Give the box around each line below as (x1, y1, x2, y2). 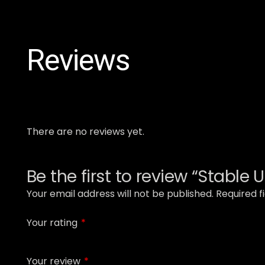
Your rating (27, 216, 80, 230)
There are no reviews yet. (27, 125, 144, 139)
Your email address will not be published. (27, 187, 214, 201)
